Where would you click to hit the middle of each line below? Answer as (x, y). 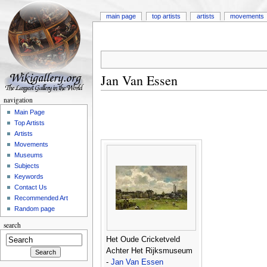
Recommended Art (41, 198)
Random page (35, 209)
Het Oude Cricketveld (143, 240)
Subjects (27, 166)
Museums (29, 155)
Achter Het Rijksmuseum (149, 251)
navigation (18, 100)
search (12, 225)
